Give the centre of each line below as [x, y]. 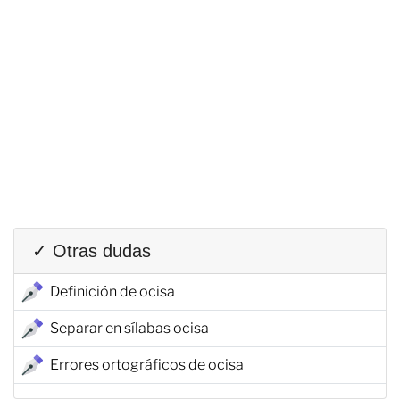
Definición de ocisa [112, 291]
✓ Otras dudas [92, 250]
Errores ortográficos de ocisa [147, 364]
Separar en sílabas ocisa [129, 328]
